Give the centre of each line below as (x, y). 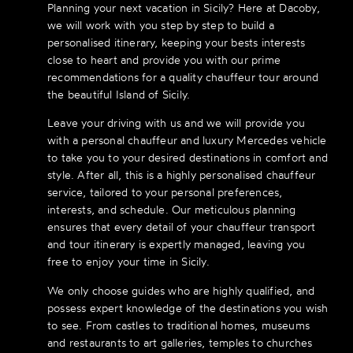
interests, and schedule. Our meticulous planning (172, 210)
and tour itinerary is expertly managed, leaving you (176, 244)
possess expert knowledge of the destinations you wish (188, 307)
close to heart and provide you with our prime (164, 60)
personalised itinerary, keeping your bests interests (176, 43)
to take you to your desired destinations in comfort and (188, 158)
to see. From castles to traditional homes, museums (178, 325)
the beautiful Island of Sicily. (119, 95)
